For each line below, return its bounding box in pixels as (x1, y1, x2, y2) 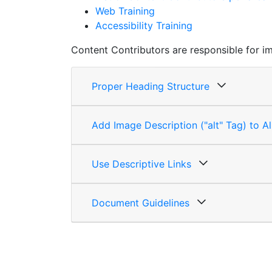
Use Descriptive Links (92, 158, 191, 170)
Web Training (95, 5, 155, 17)
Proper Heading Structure (92, 80, 209, 92)
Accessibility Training (95, 19, 192, 32)
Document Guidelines (92, 197, 189, 209)
